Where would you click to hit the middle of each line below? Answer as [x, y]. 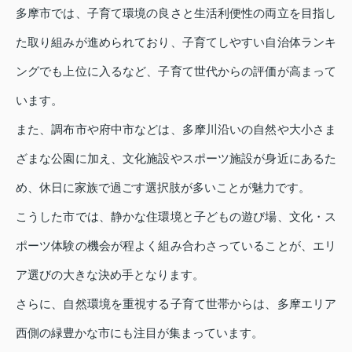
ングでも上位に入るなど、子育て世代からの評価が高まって [176, 71]
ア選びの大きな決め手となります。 [110, 274]
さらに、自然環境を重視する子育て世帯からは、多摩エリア [176, 303]
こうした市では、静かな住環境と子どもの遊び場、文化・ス [176, 216]
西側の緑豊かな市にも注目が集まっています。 [139, 332]
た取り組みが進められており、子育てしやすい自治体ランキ [176, 42]
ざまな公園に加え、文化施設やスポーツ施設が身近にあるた [176, 158]
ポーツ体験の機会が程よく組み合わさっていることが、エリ [176, 245]
